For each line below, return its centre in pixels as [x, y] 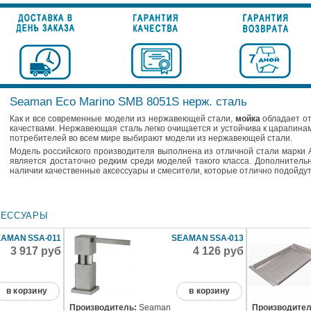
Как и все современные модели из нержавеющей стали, [123, 119]
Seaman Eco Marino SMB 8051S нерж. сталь [128, 102]
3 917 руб [36, 251]
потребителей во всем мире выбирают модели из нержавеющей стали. [151, 138]
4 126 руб [219, 251]
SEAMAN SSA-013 [208, 238]
